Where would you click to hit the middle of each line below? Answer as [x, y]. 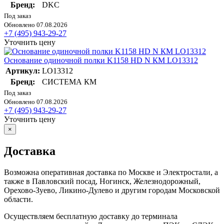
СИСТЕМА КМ [69, 82]
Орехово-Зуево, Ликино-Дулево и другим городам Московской [112, 190]
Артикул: [23, 71]
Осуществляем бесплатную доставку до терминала [91, 216]
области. [18, 199]
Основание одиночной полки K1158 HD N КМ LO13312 [101, 60]
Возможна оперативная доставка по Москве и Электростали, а [111, 172]
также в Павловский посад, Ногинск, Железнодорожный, [102, 181]
